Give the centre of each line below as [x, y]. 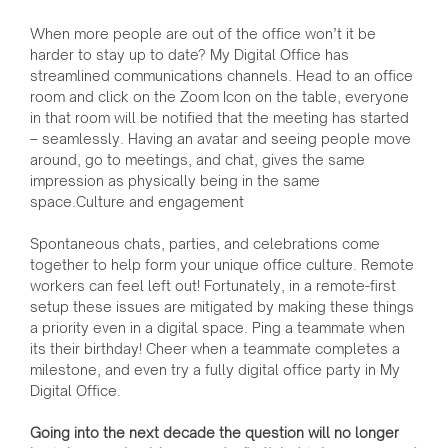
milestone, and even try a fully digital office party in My [215, 370]
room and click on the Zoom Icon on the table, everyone [219, 97]
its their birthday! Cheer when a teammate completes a [215, 349]
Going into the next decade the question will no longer [214, 433]
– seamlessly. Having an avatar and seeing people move [220, 139]
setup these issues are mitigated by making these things [222, 307]
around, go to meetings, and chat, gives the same [197, 160]
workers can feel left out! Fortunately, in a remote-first [213, 286]
